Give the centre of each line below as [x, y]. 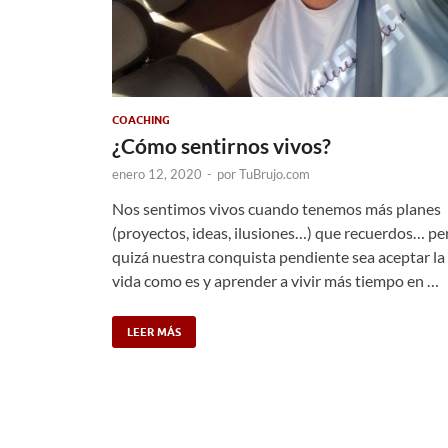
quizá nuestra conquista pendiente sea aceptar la [278, 256]
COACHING [141, 119]
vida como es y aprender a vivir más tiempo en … [275, 280]
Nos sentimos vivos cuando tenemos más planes [276, 208]
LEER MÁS [154, 331]
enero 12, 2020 [157, 173]
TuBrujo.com [274, 173]
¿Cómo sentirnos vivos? [221, 145]
